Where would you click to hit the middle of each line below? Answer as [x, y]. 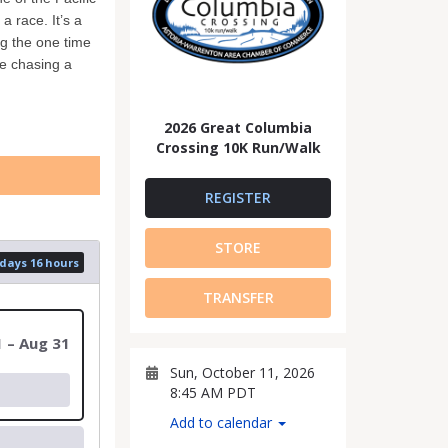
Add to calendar [223, 422]
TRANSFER [238, 297]
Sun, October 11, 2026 [242, 372]
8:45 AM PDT [213, 392]
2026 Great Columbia [238, 127]
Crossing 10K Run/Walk [238, 147]
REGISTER [238, 197]
